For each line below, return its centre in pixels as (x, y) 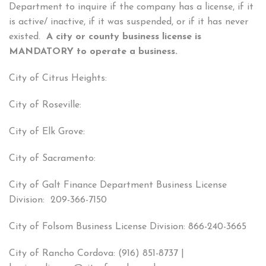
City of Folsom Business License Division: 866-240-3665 (128, 227)
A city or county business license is (124, 37)
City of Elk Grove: (47, 132)
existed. (28, 37)
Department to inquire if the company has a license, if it (131, 7)
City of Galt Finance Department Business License (118, 186)
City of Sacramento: (52, 159)
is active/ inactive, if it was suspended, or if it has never (129, 22)
